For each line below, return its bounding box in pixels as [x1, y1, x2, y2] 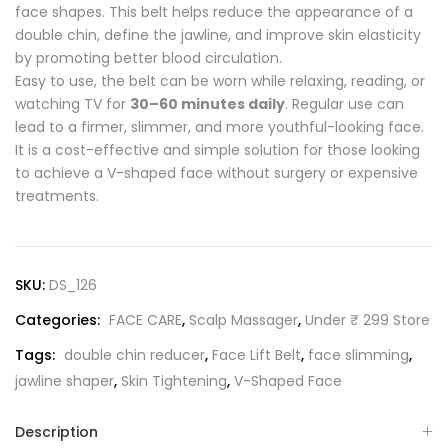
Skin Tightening [121, 371, 227, 391]
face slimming [308, 345, 409, 365]
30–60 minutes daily [130, 94, 285, 114]
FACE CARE [109, 310, 182, 330]
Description [15, 422, 98, 442]
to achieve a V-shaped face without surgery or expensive [15, 163, 418, 183]
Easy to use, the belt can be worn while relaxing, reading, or [15, 71, 425, 91]
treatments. [15, 186, 99, 206]
